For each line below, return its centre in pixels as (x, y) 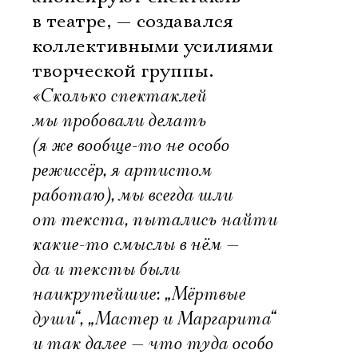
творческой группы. (123, 71)
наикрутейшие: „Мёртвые (139, 294)
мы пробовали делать (119, 121)
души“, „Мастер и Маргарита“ (153, 319)
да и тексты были (106, 269)
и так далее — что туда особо (153, 344)
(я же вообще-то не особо (131, 145)
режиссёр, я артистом (122, 170)
